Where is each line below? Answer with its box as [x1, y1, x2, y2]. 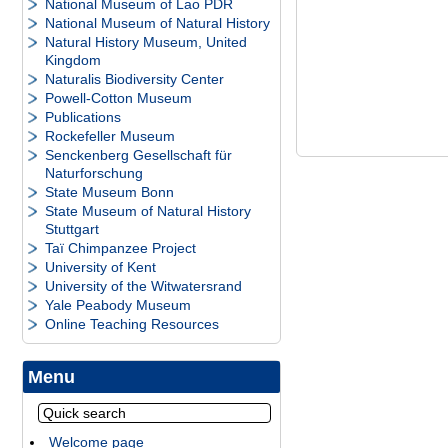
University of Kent [45, 259, 156, 275]
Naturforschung [45, 165, 143, 181]
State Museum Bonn [45, 184, 174, 200]
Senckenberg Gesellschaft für [45, 147, 232, 163]
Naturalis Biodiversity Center [45, 71, 224, 87]
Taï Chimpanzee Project [45, 240, 196, 256]
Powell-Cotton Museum [45, 90, 192, 106]
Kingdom [45, 52, 101, 68]
